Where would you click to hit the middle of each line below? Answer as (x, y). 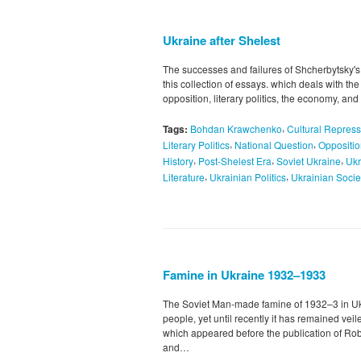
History (178, 160)
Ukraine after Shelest (222, 41)
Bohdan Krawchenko (236, 129)
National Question (274, 144)
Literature (184, 176)
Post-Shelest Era (235, 160)
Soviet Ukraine (309, 160)
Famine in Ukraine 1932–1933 (244, 274)
